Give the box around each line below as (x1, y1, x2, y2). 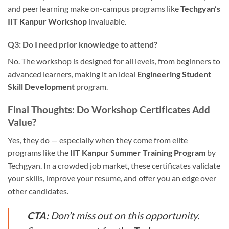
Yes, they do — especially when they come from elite (8, 134, 188, 145)
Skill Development (8, 82, 75, 92)
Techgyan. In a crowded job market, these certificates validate (8, 160, 220, 170)
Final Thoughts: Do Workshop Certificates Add (8, 104, 210, 116)
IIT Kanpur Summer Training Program (70, 147, 205, 157)
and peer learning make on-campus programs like (8, 3, 180, 13)
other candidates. (8, 186, 68, 196)
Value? (8, 116, 36, 128)
